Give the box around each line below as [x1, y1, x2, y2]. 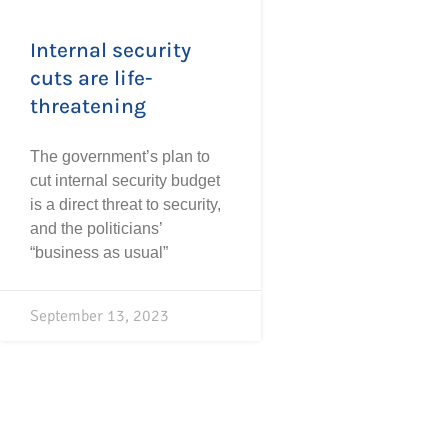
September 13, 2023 [30, 305, 169, 326]
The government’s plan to [30, 147, 210, 165]
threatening [30, 93, 146, 118]
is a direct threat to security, [30, 195, 221, 213]
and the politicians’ [30, 219, 162, 237]
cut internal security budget [30, 171, 220, 189]
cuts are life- [30, 65, 153, 90]
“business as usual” [30, 243, 168, 261]
